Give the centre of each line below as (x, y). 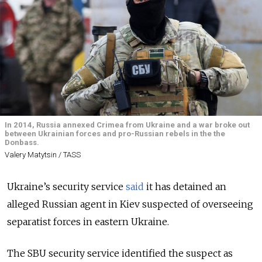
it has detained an (185, 186)
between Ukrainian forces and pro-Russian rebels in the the (115, 134)
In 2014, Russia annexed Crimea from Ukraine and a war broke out (127, 125)
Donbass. (22, 143)
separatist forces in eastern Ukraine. (88, 221)
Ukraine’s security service (66, 186)
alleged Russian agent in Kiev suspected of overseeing (130, 204)
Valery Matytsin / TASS (43, 154)
